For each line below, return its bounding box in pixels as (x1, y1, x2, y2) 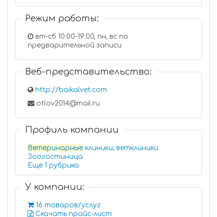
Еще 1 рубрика (49, 162, 79, 169)
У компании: (25, 182, 84, 192)
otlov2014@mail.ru (34, 100, 100, 107)
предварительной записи (28, 42, 122, 49)
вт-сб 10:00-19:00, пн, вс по (33, 33, 119, 40)
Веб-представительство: (25, 67, 152, 77)
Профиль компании (25, 125, 119, 135)
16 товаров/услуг (34, 201, 101, 209)
